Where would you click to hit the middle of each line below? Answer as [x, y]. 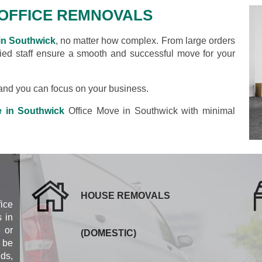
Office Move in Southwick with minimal [150, 111]
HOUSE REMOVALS [125, 195]
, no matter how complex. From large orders [145, 40]
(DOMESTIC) [108, 233]
